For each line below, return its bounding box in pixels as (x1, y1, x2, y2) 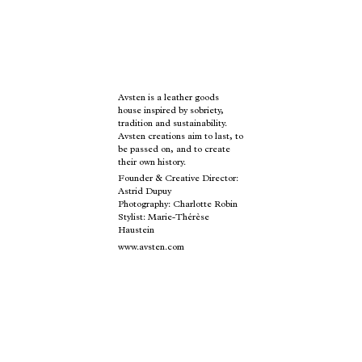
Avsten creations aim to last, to (118, 133, 244, 142)
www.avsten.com (118, 242, 185, 252)
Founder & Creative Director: (118, 175, 239, 184)
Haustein (118, 226, 155, 236)
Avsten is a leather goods (118, 94, 220, 103)
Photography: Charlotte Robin (118, 200, 238, 210)
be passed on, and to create (118, 145, 231, 155)
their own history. (118, 158, 187, 168)
